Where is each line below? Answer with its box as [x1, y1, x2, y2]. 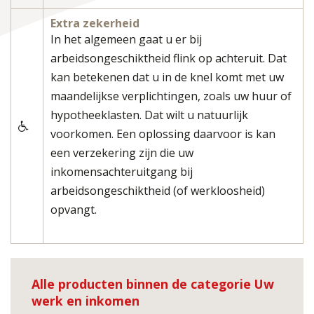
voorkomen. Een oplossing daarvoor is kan [50, 126, 275, 142]
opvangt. [50, 202, 97, 218]
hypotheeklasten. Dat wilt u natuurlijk [50, 107, 248, 123]
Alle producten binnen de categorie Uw [32, 275, 274, 293]
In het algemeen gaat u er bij [50, 32, 202, 48]
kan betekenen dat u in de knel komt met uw [50, 69, 284, 86]
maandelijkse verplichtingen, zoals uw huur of [50, 88, 292, 104]
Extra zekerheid [50, 15, 139, 32]
